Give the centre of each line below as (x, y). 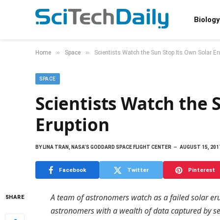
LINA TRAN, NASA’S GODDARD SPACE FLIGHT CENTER (107, 147)
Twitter (138, 170)
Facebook (72, 170)
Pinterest (201, 170)
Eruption (72, 124)
